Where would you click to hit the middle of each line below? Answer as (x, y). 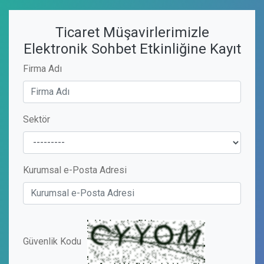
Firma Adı (42, 68)
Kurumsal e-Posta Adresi (75, 170)
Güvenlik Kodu (52, 241)
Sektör (37, 119)
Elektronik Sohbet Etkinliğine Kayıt (132, 49)
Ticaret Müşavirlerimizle (132, 32)
